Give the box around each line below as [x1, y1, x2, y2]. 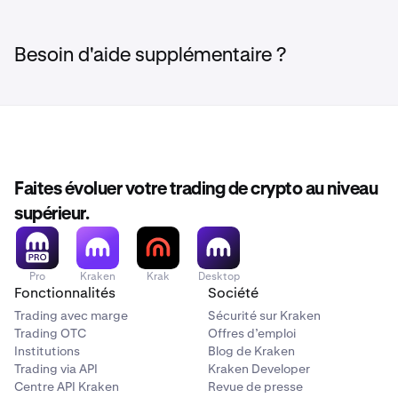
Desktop [197, 269, 240, 283]
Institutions [14, 343, 80, 359]
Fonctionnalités [14, 283, 115, 302]
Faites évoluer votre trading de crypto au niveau [14, 180, 378, 198]
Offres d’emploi [208, 325, 296, 341]
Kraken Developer [208, 361, 310, 377]
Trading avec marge [14, 307, 128, 323]
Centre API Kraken [14, 378, 119, 394]
